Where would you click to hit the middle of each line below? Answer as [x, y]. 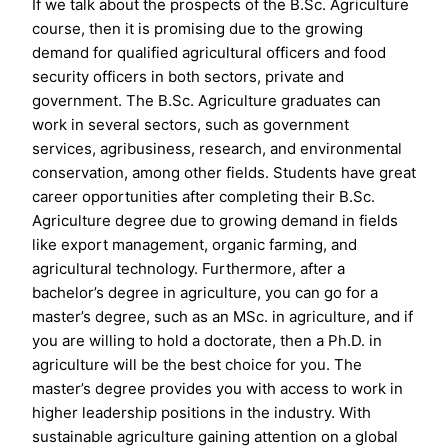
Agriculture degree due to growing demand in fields [215, 221]
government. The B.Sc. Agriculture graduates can [206, 101]
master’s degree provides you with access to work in [217, 389]
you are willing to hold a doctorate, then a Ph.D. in [207, 341]
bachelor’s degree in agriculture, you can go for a [205, 293]
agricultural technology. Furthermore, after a [188, 269]
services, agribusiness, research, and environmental [217, 149]
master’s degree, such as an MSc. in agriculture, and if [222, 317]
